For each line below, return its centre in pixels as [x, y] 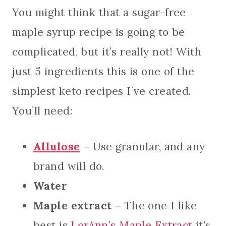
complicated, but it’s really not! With [107, 51]
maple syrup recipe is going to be [99, 32]
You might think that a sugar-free [99, 12]
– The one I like [154, 205]
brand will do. [69, 166]
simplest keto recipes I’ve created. [102, 91]
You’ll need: [43, 110]
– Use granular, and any [144, 146]
